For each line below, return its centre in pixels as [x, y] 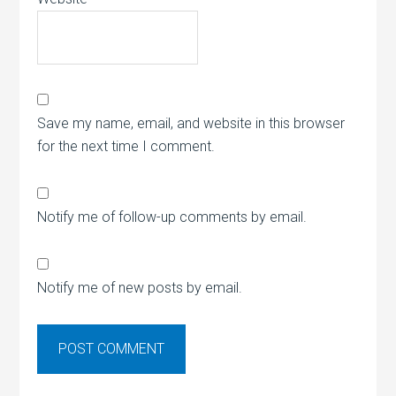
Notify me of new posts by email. [140, 288]
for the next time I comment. [126, 147]
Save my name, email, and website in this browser [191, 124]
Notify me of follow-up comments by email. [172, 217]
